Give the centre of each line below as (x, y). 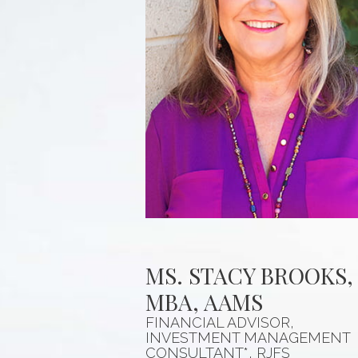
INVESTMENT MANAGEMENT (248, 337)
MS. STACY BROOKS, (249, 275)
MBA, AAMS (204, 301)
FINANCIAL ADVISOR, (220, 322)
